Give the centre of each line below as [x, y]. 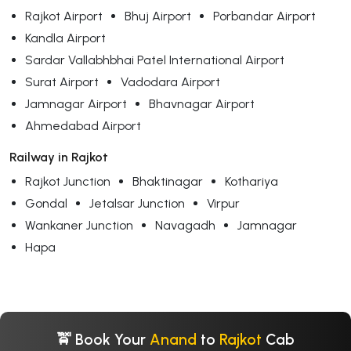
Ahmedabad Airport [83, 125]
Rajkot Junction [68, 181]
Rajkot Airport [64, 16]
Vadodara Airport [170, 81]
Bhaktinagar [168, 181]
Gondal [46, 203]
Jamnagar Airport [76, 103]
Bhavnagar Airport [202, 103]
